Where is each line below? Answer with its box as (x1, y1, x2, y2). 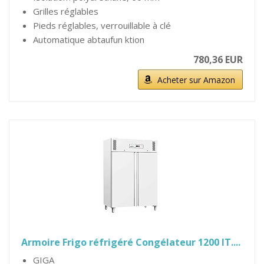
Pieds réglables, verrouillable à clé (33, 19, 171, 31)
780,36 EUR (193, 53, 243, 66)
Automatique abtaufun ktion (33, 34, 144, 45)
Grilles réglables (33, 5, 98, 17)
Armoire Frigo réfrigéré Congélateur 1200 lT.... (21, 236, 240, 249)
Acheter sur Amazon (157, 74, 235, 85)
